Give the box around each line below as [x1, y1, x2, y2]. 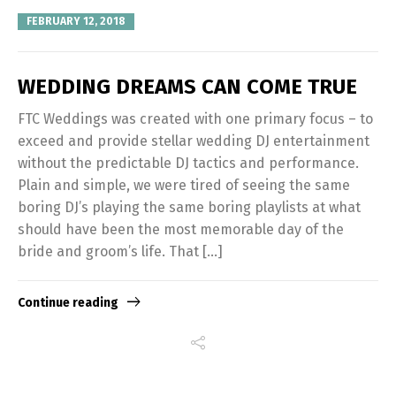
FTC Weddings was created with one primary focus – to [18, 110, 373, 128]
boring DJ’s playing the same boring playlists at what [18, 199, 361, 217]
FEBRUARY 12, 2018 [27, 14, 126, 27]
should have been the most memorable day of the [18, 221, 344, 239]
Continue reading [18, 294, 118, 310]
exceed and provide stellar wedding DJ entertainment [18, 133, 369, 150]
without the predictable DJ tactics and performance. [18, 155, 359, 172]
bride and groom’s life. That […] [18, 243, 223, 261]
